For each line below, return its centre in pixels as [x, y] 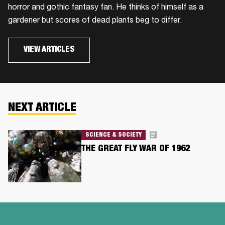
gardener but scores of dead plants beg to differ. [95, 21]
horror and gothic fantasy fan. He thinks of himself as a [106, 8]
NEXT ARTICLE [42, 108]
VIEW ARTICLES [49, 50]
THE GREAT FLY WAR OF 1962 [135, 149]
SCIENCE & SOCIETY [113, 135]
